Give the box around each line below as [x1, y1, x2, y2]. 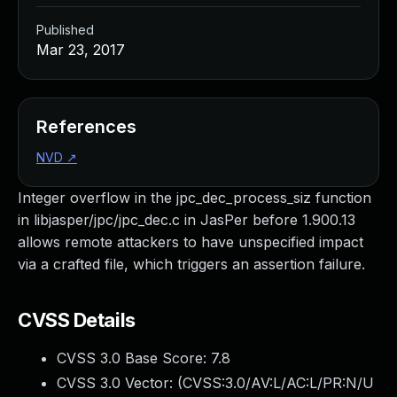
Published [36, 22, 94, 37]
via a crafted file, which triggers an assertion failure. [18, 255, 365, 273]
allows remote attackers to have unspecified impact [18, 233, 363, 251]
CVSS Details [18, 308, 136, 331]
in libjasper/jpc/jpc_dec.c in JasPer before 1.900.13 [18, 211, 355, 229]
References [36, 116, 136, 137]
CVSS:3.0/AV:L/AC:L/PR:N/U [183, 374, 374, 392]
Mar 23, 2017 [36, 41, 125, 58]
